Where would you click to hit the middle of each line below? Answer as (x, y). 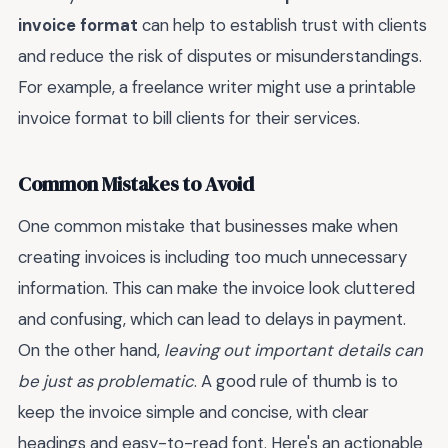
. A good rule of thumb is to (296, 380)
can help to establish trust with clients (282, 24)
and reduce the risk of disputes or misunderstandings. (220, 55)
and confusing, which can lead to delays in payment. (212, 318)
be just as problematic (106, 380)
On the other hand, (91, 349)
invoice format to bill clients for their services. (189, 117)
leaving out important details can (293, 349)
